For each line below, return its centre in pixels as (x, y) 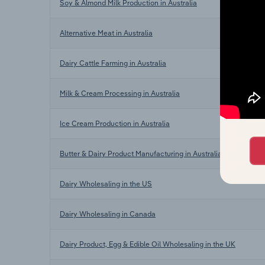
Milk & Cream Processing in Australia (120, 93)
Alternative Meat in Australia (106, 33)
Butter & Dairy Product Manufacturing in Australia (141, 153)
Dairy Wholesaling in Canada (108, 214)
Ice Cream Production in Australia (115, 123)
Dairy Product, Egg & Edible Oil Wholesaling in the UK (148, 244)
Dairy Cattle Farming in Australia (113, 63)
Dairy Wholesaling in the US (106, 183)
